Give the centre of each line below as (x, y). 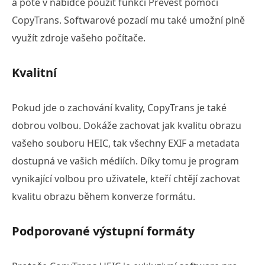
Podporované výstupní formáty (103, 231)
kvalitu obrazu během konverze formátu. (104, 196)
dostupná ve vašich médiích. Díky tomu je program (125, 161)
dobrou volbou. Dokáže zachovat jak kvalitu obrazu (127, 125)
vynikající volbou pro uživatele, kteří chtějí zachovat (126, 178)
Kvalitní (34, 72)
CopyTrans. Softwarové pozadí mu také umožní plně (128, 20)
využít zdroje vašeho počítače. (79, 38)
